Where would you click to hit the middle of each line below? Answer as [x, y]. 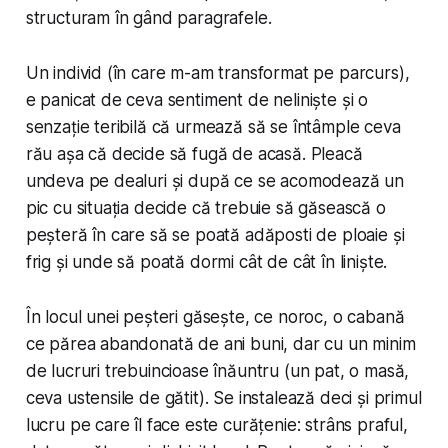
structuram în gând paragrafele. [148, 18]
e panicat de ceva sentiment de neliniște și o [197, 100]
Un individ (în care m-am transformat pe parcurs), [217, 73]
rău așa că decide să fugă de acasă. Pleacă [194, 154]
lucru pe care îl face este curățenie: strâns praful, [216, 425]
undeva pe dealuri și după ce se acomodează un [215, 181]
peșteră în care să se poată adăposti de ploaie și [215, 235]
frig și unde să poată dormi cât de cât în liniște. [206, 262]
